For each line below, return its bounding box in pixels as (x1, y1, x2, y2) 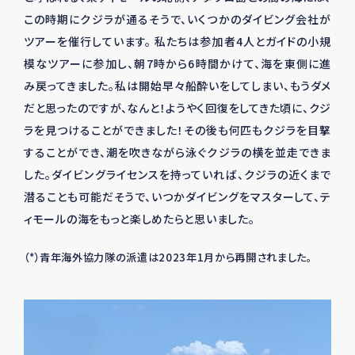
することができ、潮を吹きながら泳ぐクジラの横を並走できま (24, 144, 331, 160)
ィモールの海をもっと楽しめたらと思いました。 (24, 211, 255, 227)
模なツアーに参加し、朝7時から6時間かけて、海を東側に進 (24, 55, 331, 71)
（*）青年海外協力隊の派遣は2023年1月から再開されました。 (24, 250, 312, 265)
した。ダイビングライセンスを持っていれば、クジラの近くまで (24, 166, 331, 182)
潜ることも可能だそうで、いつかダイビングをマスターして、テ (24, 189, 331, 204)
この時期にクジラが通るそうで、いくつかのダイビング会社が (24, 11, 331, 27)
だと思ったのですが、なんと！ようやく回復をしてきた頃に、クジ (24, 100, 331, 116)
